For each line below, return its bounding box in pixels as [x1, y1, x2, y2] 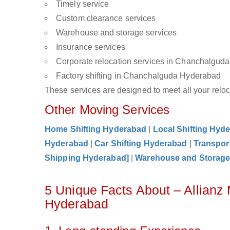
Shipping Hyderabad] [45, 154, 129, 162]
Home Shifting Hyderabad [45, 125, 147, 133]
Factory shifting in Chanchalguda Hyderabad [56, 71, 221, 80]
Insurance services [56, 43, 125, 51]
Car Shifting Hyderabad [94, 139, 187, 148]
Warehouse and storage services [56, 28, 177, 37]
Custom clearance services [56, 14, 156, 23]
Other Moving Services [45, 103, 170, 117]
